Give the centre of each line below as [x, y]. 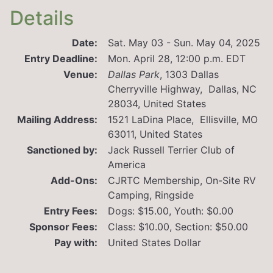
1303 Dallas [192, 74]
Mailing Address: [57, 119]
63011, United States [155, 134]
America [127, 164]
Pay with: [76, 242]
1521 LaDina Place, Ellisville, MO [183, 119]
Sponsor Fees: [63, 226]
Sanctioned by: [62, 150]
